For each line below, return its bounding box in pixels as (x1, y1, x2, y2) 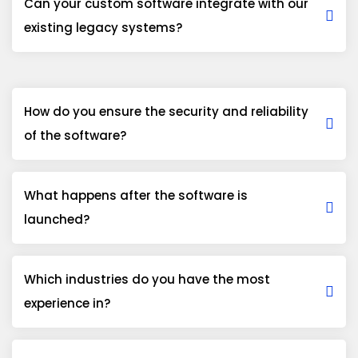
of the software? (24, 126, 126, 144)
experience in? (24, 294, 110, 312)
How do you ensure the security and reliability (24, 102, 308, 120)
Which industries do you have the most (24, 270, 270, 288)
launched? (24, 210, 89, 228)
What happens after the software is (24, 186, 248, 204)
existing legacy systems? (24, 18, 182, 36)
